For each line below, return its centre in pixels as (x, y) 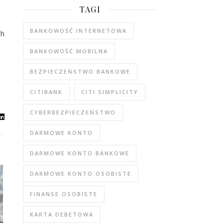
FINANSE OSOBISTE (64, 194)
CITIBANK (46, 92)
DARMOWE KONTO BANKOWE (80, 153)
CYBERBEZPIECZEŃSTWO (73, 112)
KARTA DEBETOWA (62, 214)
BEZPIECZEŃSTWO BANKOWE (80, 71)
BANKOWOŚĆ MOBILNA (69, 51)
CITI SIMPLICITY (110, 92)
